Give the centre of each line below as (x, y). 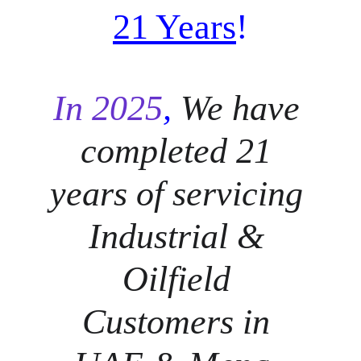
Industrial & (180, 237)
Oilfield (180, 279)
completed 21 (180, 151)
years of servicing (180, 194)
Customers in (180, 322)
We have (244, 108)
